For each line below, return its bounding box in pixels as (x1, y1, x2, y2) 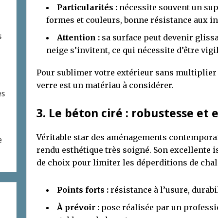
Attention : (57, 32, 100, 42)
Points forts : (57, 184, 109, 195)
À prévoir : (57, 202, 99, 212)
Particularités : (57, 2, 117, 12)
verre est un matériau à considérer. (36, 80, 174, 90)
